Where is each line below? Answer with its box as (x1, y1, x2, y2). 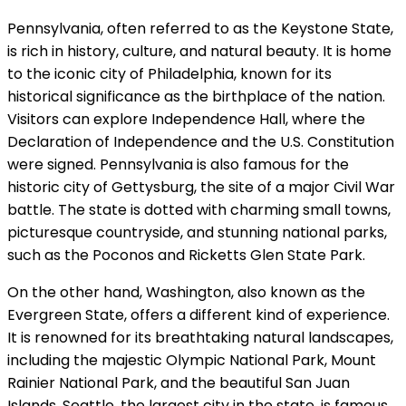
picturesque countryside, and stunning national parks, (7, 222, 387, 244)
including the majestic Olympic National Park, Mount (7, 350, 376, 372)
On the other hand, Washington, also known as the (7, 282, 365, 304)
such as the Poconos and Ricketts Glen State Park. (7, 245, 365, 266)
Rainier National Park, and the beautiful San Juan (7, 372, 350, 394)
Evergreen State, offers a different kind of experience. (7, 304, 390, 326)
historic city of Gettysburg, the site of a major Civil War (7, 177, 395, 198)
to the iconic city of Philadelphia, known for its (7, 63, 332, 85)
